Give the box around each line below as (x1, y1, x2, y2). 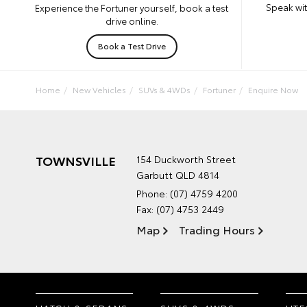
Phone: (136, 186, 170, 200)
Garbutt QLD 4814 (136, 167, 219, 182)
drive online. (105, 14, 158, 27)
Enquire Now (248, 83, 298, 95)
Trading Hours (179, 221, 255, 237)
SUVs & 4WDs (138, 83, 191, 95)
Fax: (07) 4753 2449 (136, 201, 224, 216)
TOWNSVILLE (36, 151, 116, 169)
